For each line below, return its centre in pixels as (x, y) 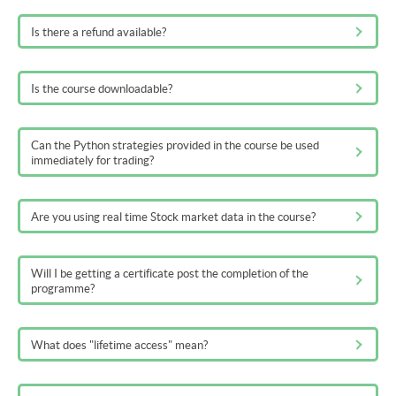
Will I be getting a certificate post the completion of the (170, 274)
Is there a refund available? (99, 33)
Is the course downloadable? (102, 89)
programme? (63, 289)
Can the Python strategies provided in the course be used (175, 146)
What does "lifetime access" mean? (119, 346)
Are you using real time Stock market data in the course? (173, 217)
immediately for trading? (92, 161)
